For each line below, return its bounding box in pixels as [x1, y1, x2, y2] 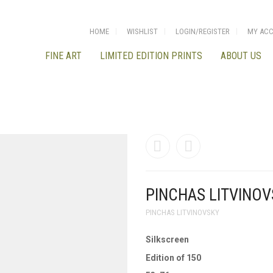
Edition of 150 [146, 252, 201, 263]
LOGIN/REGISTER [175, 26, 230, 36]
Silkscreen [146, 235, 189, 244]
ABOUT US [221, 49, 261, 62]
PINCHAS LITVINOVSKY [146, 208, 219, 217]
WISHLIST [127, 26, 158, 36]
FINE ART [45, 49, 82, 62]
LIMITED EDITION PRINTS [100, 49, 202, 62]
